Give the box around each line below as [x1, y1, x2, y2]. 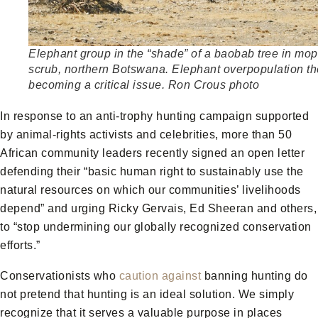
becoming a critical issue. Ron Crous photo [28, 78, 259, 91]
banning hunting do [201, 269, 308, 282]
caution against [119, 269, 201, 282]
